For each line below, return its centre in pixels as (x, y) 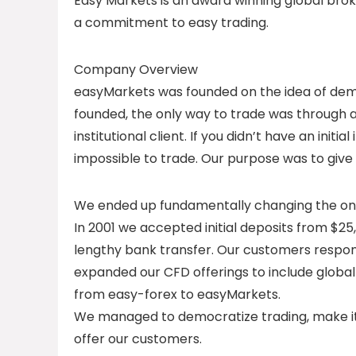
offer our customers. (138, 339)
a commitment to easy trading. (171, 23)
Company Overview (136, 70)
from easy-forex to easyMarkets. (177, 294)
